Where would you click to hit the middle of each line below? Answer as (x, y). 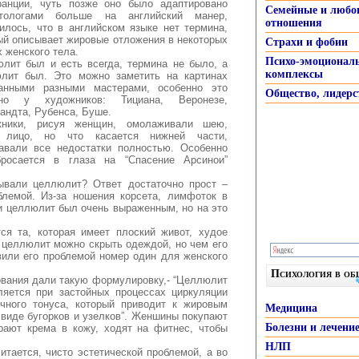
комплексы (294, 74)
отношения (294, 23)
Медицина (291, 308)
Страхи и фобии (307, 42)
